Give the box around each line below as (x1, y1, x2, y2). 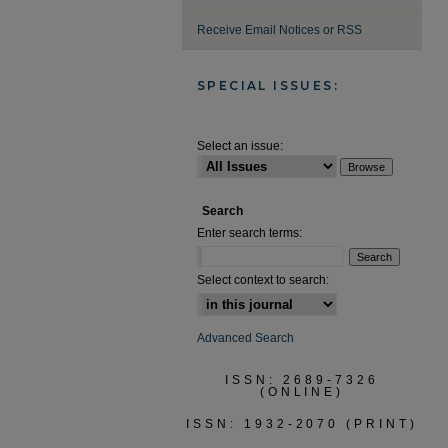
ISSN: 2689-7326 (225, 373, 379, 387)
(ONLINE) (259, 385, 345, 399)
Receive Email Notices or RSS (197, 23, 362, 37)
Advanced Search (197, 331, 294, 345)
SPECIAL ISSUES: (197, 78, 339, 93)
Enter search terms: (197, 226, 302, 240)
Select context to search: (197, 273, 329, 287)
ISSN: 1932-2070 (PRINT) (185, 417, 419, 431)
